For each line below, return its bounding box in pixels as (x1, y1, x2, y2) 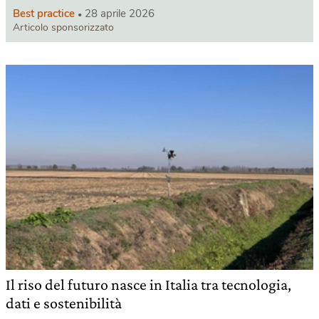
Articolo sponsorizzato (13, 21, 114, 35)
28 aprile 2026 (85, 6, 155, 21)
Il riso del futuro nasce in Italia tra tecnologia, (6, 276, 291, 294)
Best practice (13, 6, 75, 21)
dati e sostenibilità (6, 294, 122, 313)
